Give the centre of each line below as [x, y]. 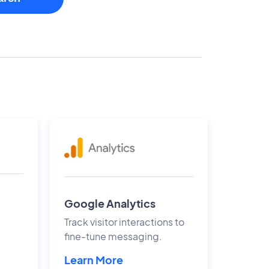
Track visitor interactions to [124, 222]
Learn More [93, 260]
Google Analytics [110, 203]
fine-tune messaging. [113, 236]
